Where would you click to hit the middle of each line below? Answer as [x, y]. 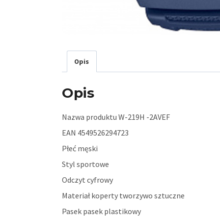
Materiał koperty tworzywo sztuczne [123, 196]
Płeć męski [80, 149]
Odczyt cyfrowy [87, 180]
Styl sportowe [85, 164]
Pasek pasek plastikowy [101, 211]
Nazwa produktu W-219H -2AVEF [116, 117]
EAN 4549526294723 [95, 133]
